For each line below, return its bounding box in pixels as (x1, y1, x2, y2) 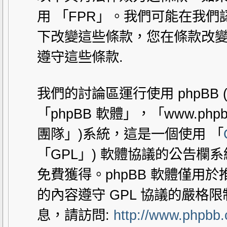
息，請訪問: (37, 207, 113, 223)
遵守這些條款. (37, 49, 123, 65)
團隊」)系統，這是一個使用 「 (37, 126, 223, 142)
